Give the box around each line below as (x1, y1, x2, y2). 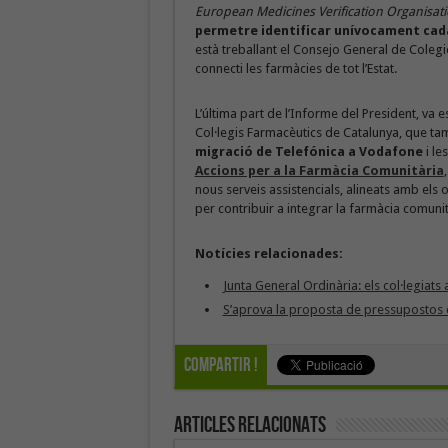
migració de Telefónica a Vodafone (194, 144, 423, 159)
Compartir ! (183, 354, 258, 377)
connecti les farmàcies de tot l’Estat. (194, 61, 397, 76)
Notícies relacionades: (194, 246, 343, 261)
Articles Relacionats (173, 412, 326, 439)
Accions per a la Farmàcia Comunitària (194, 163, 444, 178)
